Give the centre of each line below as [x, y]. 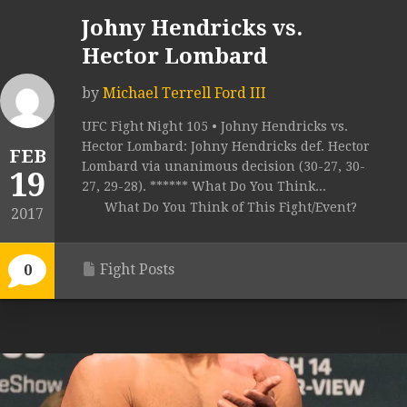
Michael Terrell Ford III [184, 94]
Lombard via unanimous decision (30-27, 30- [223, 167]
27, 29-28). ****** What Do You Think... [204, 187]
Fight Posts [137, 270]
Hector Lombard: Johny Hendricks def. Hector [226, 147]
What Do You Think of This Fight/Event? [231, 208]
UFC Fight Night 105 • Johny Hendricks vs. [215, 127]
